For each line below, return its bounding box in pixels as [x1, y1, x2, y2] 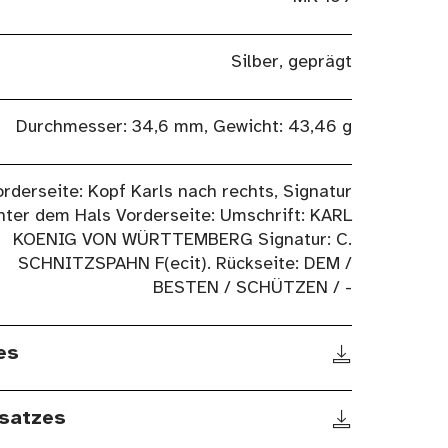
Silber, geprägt [230, 53, 352, 73]
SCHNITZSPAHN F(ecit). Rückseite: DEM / [17, 255, 352, 275]
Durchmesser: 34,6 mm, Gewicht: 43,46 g [15, 118, 352, 138]
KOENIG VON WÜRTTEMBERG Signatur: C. [12, 231, 352, 251]
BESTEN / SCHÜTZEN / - [152, 279, 352, 299]
